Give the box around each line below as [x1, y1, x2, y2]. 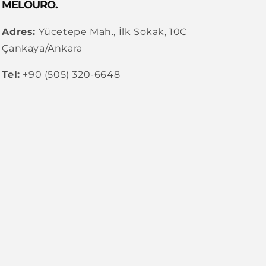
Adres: [2, 26, 36, 37]
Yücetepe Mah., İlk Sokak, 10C [35, 26, 187, 37]
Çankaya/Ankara [2, 43, 83, 54]
